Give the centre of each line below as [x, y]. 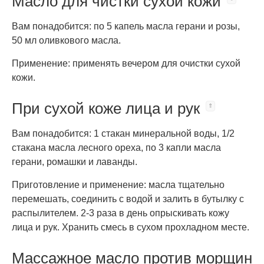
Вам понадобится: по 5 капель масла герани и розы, [126, 26]
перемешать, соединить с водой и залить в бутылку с [128, 199]
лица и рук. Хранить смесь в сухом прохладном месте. [131, 227]
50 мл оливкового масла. [66, 40]
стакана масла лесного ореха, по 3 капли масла [116, 148]
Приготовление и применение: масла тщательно [118, 185]
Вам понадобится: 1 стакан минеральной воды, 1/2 [123, 133]
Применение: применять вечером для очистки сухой [126, 63]
